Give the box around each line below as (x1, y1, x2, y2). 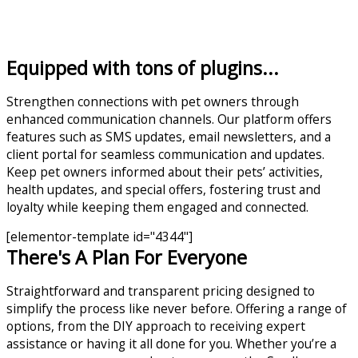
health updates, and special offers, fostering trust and (6, 180, 320, 198)
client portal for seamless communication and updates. (6, 145, 324, 163)
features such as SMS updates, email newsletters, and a (6, 127, 331, 145)
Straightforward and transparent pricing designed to (6, 281, 315, 300)
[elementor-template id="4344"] (6, 228, 193, 245)
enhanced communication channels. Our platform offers (6, 109, 332, 128)
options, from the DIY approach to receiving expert (6, 316, 305, 335)
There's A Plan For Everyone (6, 245, 247, 270)
